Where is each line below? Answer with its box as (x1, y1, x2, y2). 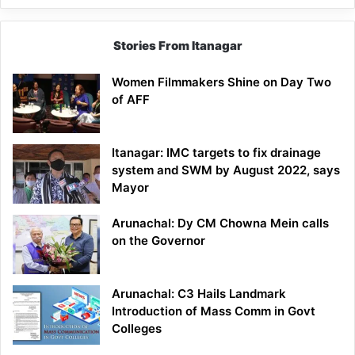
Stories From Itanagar (113, 38, 242, 54)
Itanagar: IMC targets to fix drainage (112, 145, 321, 161)
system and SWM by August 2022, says (112, 162, 340, 178)
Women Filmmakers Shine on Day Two (112, 74, 331, 90)
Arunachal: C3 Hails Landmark (112, 286, 286, 302)
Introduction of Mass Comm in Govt (112, 303, 315, 319)
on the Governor (112, 233, 205, 249)
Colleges (112, 321, 162, 337)
